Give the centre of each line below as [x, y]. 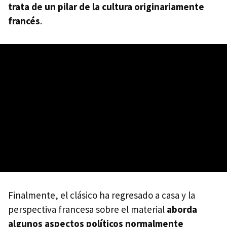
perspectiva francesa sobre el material [87, 209]
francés [24, 21]
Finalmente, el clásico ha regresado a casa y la [102, 195]
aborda [182, 209]
